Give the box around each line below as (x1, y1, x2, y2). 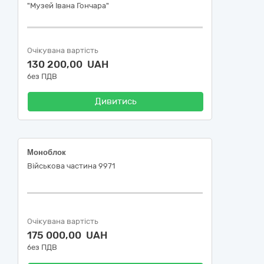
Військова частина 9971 (27, 161, 115, 170)
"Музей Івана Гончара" (27, 1, 109, 10)
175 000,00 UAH (27, 229, 107, 241)
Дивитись (94, 96, 137, 107)
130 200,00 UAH (27, 58, 108, 70)
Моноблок (27, 148, 66, 157)
